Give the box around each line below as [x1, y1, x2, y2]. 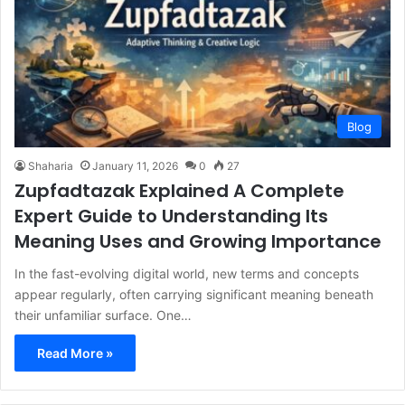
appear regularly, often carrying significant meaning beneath [14, 286, 373, 302]
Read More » [37, 344, 113, 361]
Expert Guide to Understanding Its [14, 202, 328, 229]
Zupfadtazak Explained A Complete [14, 177, 344, 203]
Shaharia [28, 158, 73, 173]
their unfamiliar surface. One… [14, 306, 192, 323]
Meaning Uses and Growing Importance [14, 228, 381, 254]
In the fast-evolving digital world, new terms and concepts [14, 265, 359, 281]
